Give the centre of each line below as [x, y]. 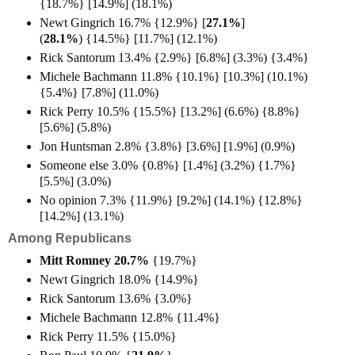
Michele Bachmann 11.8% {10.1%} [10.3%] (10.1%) [174, 76]
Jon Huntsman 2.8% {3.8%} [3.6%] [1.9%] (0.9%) [167, 146]
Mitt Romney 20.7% [94, 260]
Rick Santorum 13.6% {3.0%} [116, 298]
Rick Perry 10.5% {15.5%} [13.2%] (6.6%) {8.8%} [170, 111]
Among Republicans [70, 238]
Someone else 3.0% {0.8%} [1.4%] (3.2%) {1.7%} [168, 165]
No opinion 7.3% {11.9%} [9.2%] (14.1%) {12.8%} [171, 200]
